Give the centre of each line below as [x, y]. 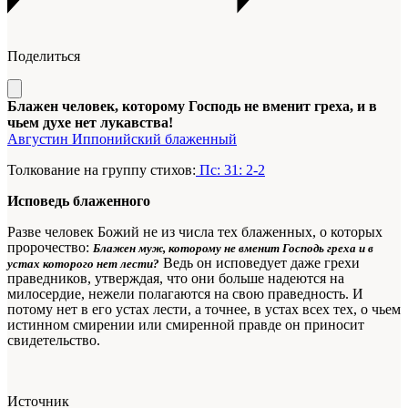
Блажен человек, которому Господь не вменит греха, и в [192, 107]
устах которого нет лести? [83, 264]
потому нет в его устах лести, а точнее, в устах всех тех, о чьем [204, 310]
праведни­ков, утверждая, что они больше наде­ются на [176, 279]
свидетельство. [54, 341]
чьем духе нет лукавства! [90, 123]
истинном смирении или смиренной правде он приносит [186, 325]
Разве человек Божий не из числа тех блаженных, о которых [195, 232]
